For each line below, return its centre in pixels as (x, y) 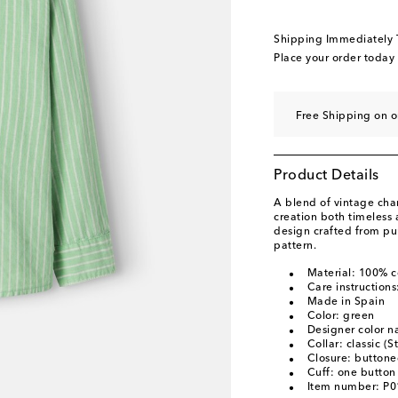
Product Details (326, 176)
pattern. (295, 246)
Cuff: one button (351, 373)
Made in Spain (346, 302)
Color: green (341, 316)
